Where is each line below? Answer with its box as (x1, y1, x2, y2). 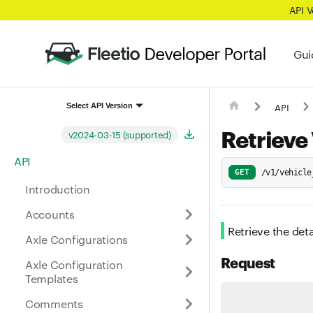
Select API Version (66, 101, 133, 110)
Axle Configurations (25, 231, 129, 247)
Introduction (25, 181, 90, 196)
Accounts (25, 206, 75, 221)
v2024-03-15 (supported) (68, 127, 171, 140)
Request (221, 252, 275, 272)
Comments (25, 296, 83, 311)
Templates (25, 270, 78, 286)
